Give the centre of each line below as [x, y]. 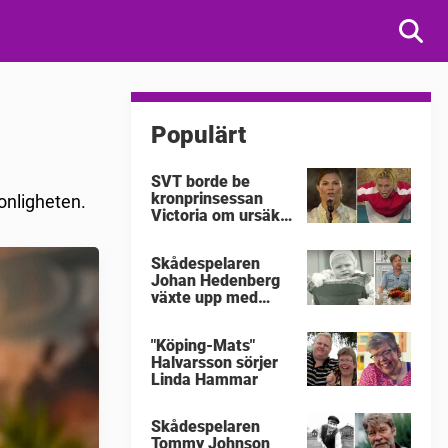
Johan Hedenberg [215, 280]
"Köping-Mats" [203, 345]
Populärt [198, 135]
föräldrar [183, 331]
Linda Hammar [204, 379]
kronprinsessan [207, 198]
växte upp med [204, 297]
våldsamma [193, 314]
